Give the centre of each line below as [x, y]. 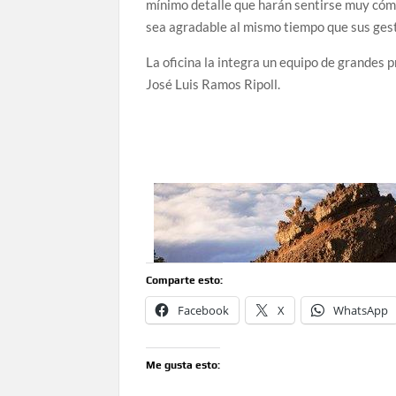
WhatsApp [361, 311]
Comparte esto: [185, 281]
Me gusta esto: [183, 366]
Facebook [204, 311]
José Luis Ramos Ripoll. [213, 84]
